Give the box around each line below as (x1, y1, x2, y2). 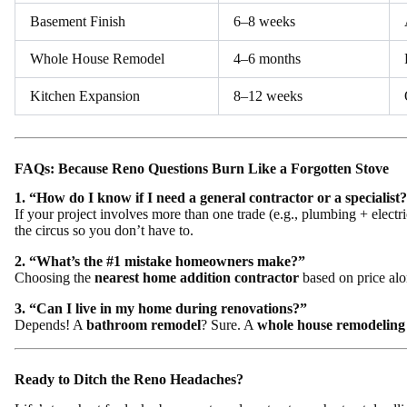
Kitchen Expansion (30, 87, 140, 104)
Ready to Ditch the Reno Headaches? (15, 372, 243, 388)
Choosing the (15, 270, 94, 286)
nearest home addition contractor (94, 270, 299, 286)
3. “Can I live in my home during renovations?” (15, 301, 307, 317)
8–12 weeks (233, 87, 303, 104)
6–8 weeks (233, 13, 295, 29)
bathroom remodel (86, 317, 201, 333)
